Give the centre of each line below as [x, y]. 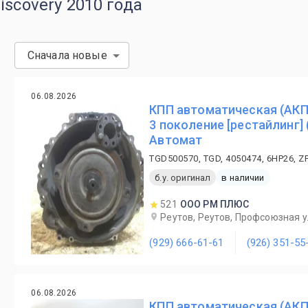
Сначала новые [67, 55]
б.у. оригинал [183, 177]
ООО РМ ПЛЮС [214, 204]
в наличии [243, 177]
